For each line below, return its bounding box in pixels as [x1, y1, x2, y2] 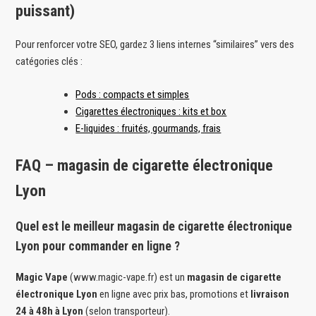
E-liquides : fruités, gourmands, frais [75, 121, 221, 135]
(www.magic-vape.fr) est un [68, 270, 188, 284]
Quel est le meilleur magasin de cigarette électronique [16, 219, 293, 234]
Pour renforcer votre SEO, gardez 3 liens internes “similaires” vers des [16, 38, 295, 51]
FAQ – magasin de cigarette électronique [16, 156, 274, 175]
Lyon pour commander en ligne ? [16, 239, 181, 254]
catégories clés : [16, 55, 83, 68]
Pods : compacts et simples [75, 87, 190, 101]
